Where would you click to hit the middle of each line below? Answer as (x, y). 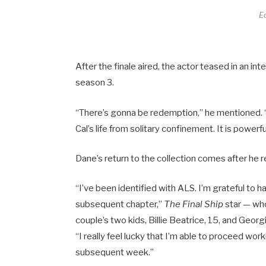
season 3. (95, 83)
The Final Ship (194, 204)
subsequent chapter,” (120, 204)
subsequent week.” (116, 252)
